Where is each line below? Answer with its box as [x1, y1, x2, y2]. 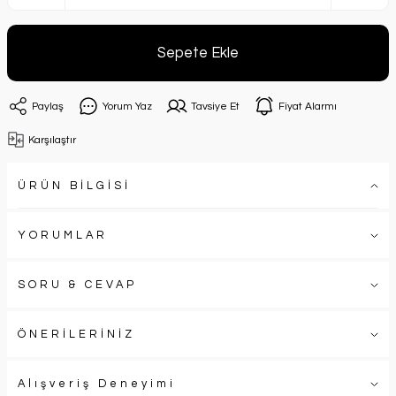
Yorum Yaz [103, 100, 152, 111]
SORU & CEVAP [18, 278, 137, 291]
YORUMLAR [18, 229, 108, 241]
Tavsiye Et [191, 100, 240, 111]
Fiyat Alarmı [278, 100, 337, 111]
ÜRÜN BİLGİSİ [18, 179, 131, 192]
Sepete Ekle [157, 45, 239, 60]
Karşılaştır [28, 133, 76, 145]
